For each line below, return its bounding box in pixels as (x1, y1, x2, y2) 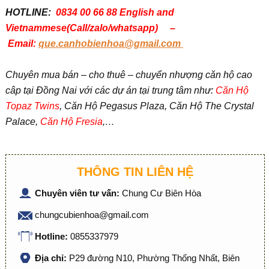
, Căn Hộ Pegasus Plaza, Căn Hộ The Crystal (59, 101, 254, 111)
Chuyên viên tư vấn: (34, 188, 122, 198)
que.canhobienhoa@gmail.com (38, 38, 181, 49)
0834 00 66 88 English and (53, 7, 174, 17)
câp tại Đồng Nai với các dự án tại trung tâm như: (5, 85, 216, 95)
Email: (5, 38, 38, 49)
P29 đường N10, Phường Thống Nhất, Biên (68, 253, 240, 263)
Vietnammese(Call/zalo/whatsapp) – (5, 23, 187, 33)
